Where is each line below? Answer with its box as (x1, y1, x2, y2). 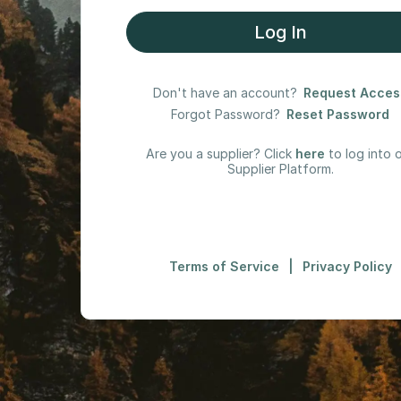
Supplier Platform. (226, 160, 334, 176)
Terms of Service (168, 258, 279, 274)
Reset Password (286, 106, 389, 122)
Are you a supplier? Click (146, 145, 292, 161)
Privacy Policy (302, 258, 392, 274)
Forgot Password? (171, 106, 280, 122)
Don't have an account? (153, 84, 297, 100)
